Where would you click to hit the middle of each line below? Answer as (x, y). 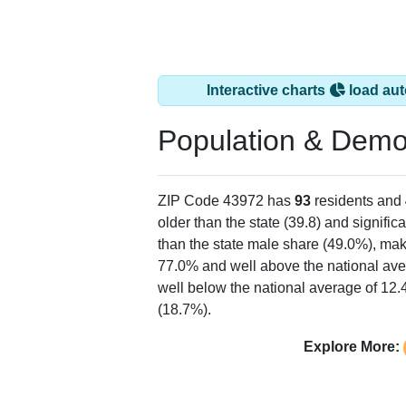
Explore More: (351, 347)
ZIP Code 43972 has (226, 201)
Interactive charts (268, 91)
